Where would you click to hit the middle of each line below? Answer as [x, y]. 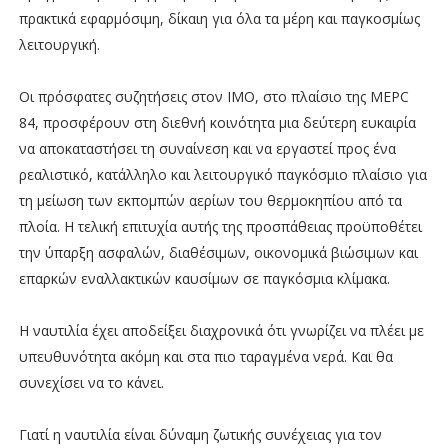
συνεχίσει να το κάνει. [91, 382]
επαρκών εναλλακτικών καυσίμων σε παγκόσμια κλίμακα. [204, 278]
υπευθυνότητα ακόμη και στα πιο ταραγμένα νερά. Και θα [205, 356]
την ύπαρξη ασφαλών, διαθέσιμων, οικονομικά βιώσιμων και [218, 252]
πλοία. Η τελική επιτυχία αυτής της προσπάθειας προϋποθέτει [220, 226]
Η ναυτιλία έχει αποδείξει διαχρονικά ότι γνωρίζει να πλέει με [221, 330]
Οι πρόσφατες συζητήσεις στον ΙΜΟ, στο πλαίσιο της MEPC [213, 96]
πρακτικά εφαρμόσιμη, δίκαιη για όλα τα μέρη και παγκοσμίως [219, 18]
